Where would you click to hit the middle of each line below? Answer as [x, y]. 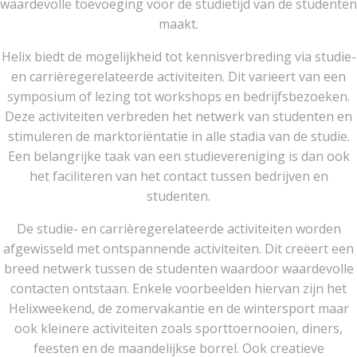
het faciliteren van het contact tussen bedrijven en [178, 176]
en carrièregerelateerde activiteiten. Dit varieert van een [178, 76]
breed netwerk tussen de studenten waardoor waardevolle [178, 269]
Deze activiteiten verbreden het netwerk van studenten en [178, 116]
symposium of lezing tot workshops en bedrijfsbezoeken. [178, 96]
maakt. [178, 24]
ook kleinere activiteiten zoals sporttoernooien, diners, [178, 328]
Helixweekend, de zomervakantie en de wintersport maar [178, 308]
